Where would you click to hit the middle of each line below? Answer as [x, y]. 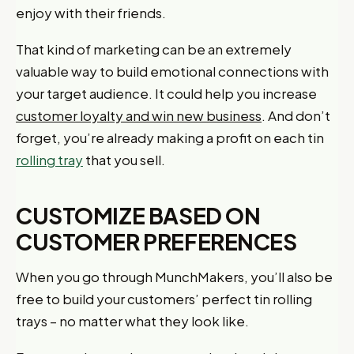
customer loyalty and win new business [139, 115]
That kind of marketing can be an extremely [154, 49]
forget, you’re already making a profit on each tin [170, 137]
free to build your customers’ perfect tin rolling [164, 299]
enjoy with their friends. [91, 13]
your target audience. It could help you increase [166, 93]
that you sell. [124, 160]
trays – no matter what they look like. [132, 321]
